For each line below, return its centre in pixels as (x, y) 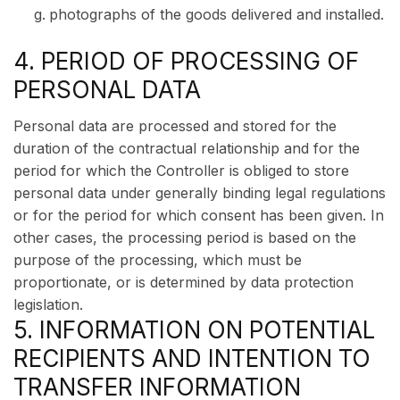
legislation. (48, 304)
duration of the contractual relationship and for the (187, 148)
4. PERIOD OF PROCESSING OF (186, 61)
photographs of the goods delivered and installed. (217, 14)
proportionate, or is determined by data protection (183, 282)
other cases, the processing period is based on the (185, 237)
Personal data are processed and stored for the (175, 126)
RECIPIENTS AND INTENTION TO (192, 358)
